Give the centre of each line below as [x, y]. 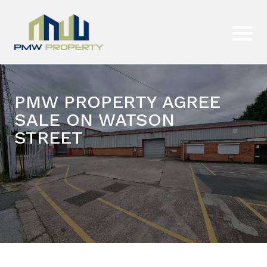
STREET [52, 137]
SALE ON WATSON [94, 119]
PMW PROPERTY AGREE [117, 101]
